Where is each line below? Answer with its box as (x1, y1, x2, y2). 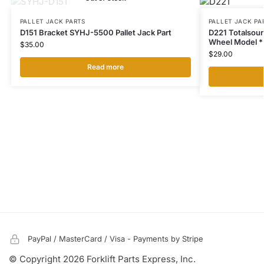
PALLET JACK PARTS (19, 18, 85, 25)
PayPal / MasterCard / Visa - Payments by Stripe (28, 233, 203, 243)
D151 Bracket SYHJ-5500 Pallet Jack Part (19, 28, 171, 38)
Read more (87, 62, 124, 72)
